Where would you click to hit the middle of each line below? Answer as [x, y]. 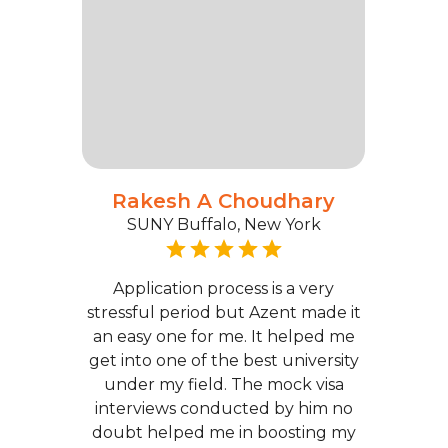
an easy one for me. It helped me [223, 336]
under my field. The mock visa [223, 384]
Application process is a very [224, 288]
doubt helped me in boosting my [223, 432]
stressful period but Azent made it [223, 312]
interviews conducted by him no [223, 408]
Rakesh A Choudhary [224, 201]
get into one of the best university [223, 360]
